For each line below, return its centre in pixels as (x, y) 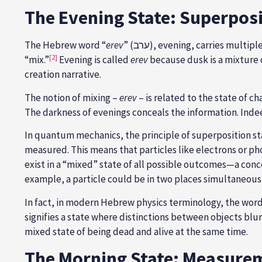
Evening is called (94, 60)
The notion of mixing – (72, 97)
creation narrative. (63, 75)
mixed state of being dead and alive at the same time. (136, 231)
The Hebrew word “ (65, 45)
